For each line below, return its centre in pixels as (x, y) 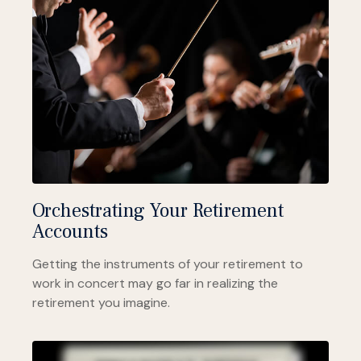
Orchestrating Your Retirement (158, 211)
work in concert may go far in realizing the (155, 284)
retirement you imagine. (101, 303)
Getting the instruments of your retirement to (168, 264)
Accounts (70, 232)
